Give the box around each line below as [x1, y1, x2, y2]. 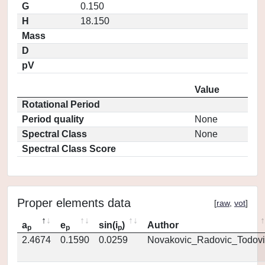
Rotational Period [22, 99, 100, 109]
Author [147, 220, 179, 230]
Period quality [22, 114, 84, 124]
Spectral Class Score [22, 144, 116, 154]
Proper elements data [17, 196, 131, 209]
